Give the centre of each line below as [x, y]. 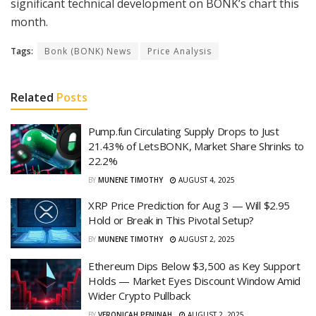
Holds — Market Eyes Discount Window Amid [194, 281]
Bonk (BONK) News [88, 51]
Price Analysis [180, 51]
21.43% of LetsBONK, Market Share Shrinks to [196, 146]
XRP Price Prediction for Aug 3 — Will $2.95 [189, 205]
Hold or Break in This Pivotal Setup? [171, 220]
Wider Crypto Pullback [139, 296]
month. [29, 22]
